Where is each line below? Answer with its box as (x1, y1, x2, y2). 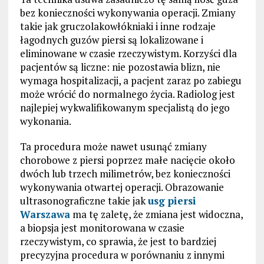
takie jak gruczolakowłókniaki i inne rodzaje (19, 19, 216, 34)
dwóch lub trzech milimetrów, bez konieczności (19, 167, 230, 181)
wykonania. (19, 114, 71, 128)
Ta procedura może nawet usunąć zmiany (19, 140, 207, 154)
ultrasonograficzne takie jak (19, 194, 148, 208)
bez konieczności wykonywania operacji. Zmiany (19, 6, 236, 20)
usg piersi (147, 194, 196, 208)
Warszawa (19, 207, 70, 222)
